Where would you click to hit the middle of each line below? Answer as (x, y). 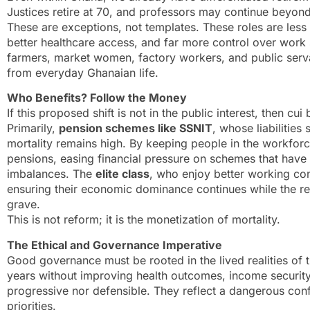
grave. (24, 204)
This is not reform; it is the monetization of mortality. (144, 220)
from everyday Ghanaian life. (83, 73)
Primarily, (33, 128)
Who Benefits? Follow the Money (97, 98)
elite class (122, 174)
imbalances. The (51, 174)
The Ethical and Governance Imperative (115, 245)
